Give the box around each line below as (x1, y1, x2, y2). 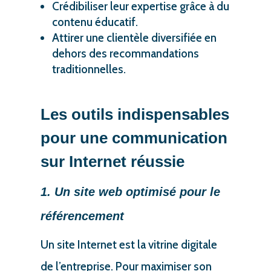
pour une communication (40, 128, 227, 147)
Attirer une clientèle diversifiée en (51, 30, 217, 45)
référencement (40, 209, 124, 223)
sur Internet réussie (40, 152, 184, 171)
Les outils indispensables (40, 105, 229, 123)
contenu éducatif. (51, 15, 138, 29)
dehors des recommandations (51, 46, 199, 60)
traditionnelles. (51, 62, 126, 76)
